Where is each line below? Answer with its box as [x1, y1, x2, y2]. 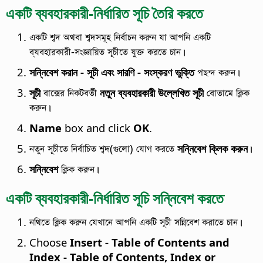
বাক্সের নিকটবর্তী [41, 85, 100, 100]
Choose [29, 234, 70, 249]
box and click [62, 120, 133, 135]
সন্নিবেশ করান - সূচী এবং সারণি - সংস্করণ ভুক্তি [29, 64, 194, 79]
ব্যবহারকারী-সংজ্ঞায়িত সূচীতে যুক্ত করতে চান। [29, 43, 186, 59]
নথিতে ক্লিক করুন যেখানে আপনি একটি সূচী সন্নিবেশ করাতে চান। [29, 214, 242, 229]
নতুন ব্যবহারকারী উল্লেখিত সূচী [100, 85, 204, 100]
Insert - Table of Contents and [70, 234, 230, 249]
